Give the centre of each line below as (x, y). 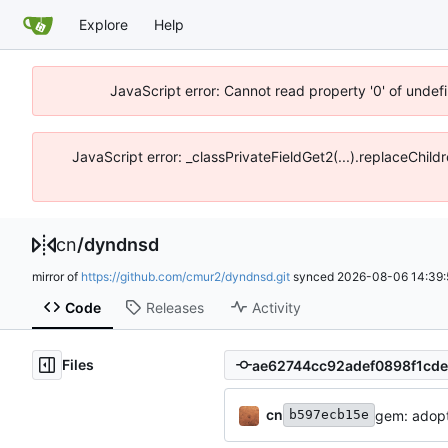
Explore (103, 24)
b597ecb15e (329, 415)
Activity (276, 307)
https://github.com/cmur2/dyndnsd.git (185, 276)
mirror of (56, 276)
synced (313, 276)
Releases (174, 307)
